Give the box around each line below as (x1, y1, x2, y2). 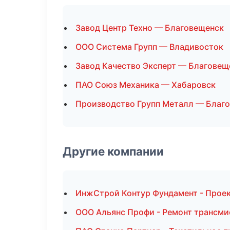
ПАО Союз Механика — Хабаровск (75, 80, 216, 90)
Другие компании (63, 144, 164, 158)
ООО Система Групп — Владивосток (75, 42, 223, 52)
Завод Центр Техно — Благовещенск (75, 23, 224, 33)
